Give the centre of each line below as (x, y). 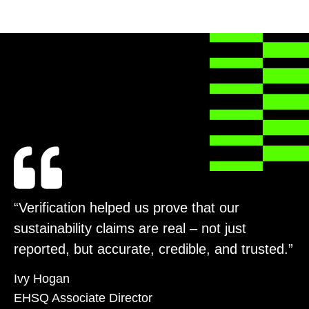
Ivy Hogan (42, 279)
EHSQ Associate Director (83, 298)
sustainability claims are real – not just (130, 228)
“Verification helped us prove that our (127, 207)
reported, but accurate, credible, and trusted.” (153, 249)
